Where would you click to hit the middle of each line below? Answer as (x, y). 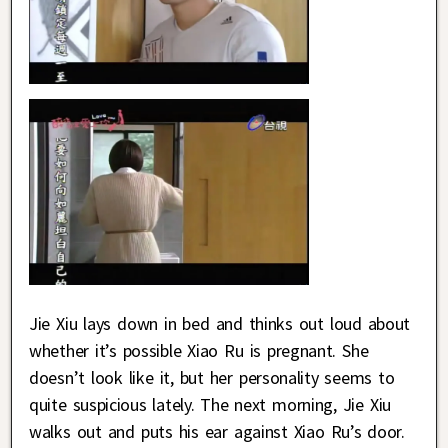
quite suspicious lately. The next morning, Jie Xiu (210, 405)
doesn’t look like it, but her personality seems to (212, 378)
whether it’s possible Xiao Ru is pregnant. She (199, 351)
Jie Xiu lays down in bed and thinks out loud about (220, 324)
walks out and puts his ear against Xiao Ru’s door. (217, 432)
